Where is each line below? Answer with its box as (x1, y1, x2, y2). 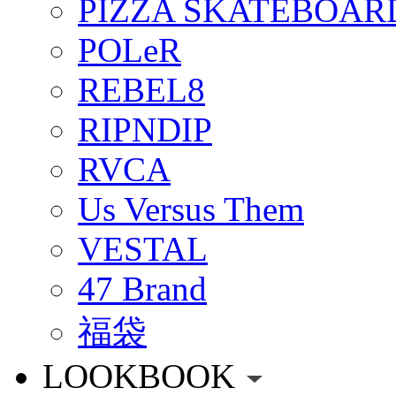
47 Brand (78, 269, 207, 308)
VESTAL (78, 229, 208, 268)
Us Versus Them (78, 189, 304, 228)
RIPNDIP (78, 110, 212, 148)
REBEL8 (78, 70, 205, 109)
